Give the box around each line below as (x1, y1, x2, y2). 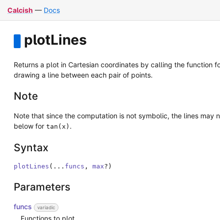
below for (14, 122, 46, 131)
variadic (37, 204, 55, 210)
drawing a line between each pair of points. (14, 70, 153, 79)
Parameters (14, 181, 70, 193)
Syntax (14, 141, 49, 154)
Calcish (7, 6, 33, 14)
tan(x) (46, 123, 70, 131)
